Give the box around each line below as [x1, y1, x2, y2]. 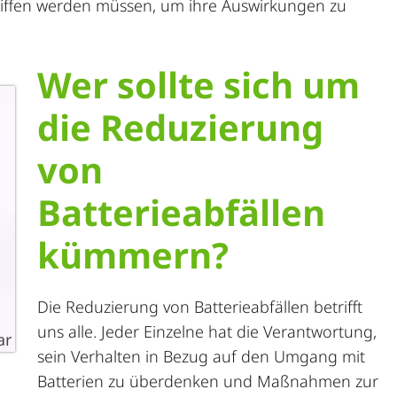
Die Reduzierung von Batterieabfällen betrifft [37, 296, 362, 317]
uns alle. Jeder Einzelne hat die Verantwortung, [37, 321, 377, 342]
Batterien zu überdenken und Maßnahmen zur [37, 370, 378, 392]
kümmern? [37, 230, 229, 279]
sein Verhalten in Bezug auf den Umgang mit [37, 346, 365, 367]
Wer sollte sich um [37, 60, 360, 109]
